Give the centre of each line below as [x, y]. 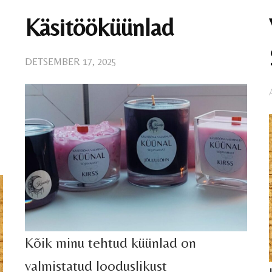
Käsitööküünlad [100, 28]
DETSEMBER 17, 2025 [71, 62]
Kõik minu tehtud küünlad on [111, 242]
